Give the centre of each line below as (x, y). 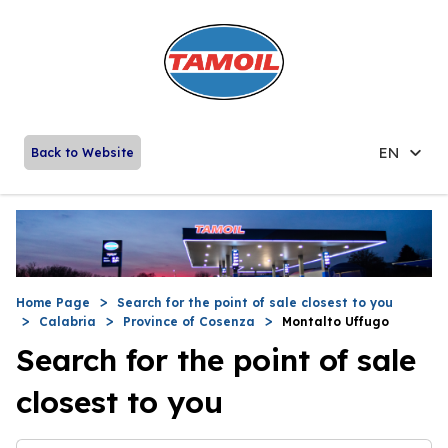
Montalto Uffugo (335, 321)
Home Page (53, 302)
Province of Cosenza (189, 321)
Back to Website (82, 152)
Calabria (67, 321)
